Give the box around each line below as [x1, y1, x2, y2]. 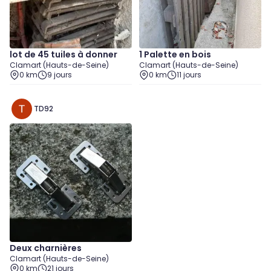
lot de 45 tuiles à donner [10, 48, 117, 60]
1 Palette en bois [139, 48, 211, 60]
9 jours [47, 70, 72, 80]
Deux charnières [10, 242, 82, 254]
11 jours [177, 70, 201, 80]
